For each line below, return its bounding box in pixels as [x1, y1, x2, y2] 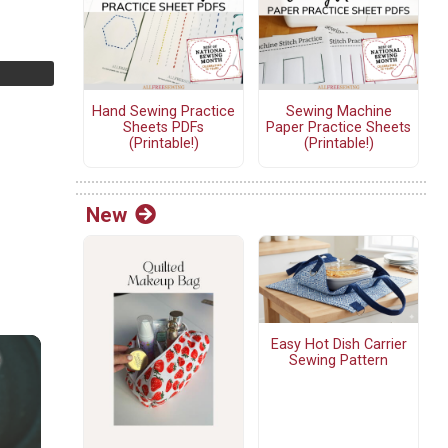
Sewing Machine [285, 103, 392, 121]
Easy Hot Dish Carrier [270, 336, 407, 354]
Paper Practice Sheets [266, 119, 411, 137]
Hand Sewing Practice [92, 103, 235, 121]
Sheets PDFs [123, 119, 204, 137]
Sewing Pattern [289, 352, 388, 370]
